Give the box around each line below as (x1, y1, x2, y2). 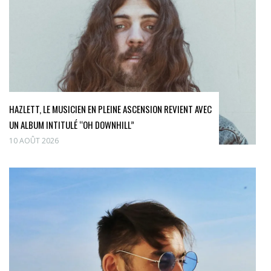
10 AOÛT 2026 (9, 135, 59, 146)
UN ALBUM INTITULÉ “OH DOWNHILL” (9, 118, 134, 132)
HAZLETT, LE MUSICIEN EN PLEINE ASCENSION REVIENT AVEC (9, 102, 212, 116)
